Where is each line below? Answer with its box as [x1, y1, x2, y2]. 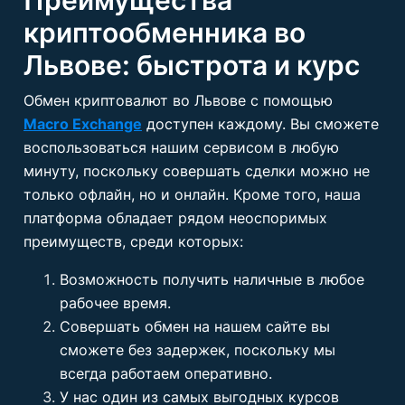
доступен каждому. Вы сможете [142, 115, 379, 133]
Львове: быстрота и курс [24, 49, 360, 81]
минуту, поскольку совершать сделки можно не [24, 162, 370, 180]
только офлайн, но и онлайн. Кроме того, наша [24, 185, 361, 203]
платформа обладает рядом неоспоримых [24, 209, 327, 227]
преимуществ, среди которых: [24, 232, 243, 250]
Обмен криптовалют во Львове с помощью [24, 91, 333, 109]
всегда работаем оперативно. [60, 364, 272, 382]
